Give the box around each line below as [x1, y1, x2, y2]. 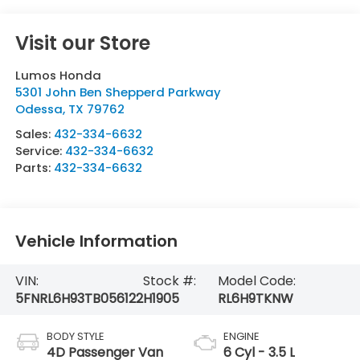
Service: [14, 142, 65, 160]
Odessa [14, 100, 63, 118]
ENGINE [223, 329, 260, 345]
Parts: [14, 159, 54, 177]
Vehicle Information [14, 229, 178, 252]
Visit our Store [14, 30, 150, 57]
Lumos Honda [14, 67, 101, 84]
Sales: [14, 125, 54, 143]
